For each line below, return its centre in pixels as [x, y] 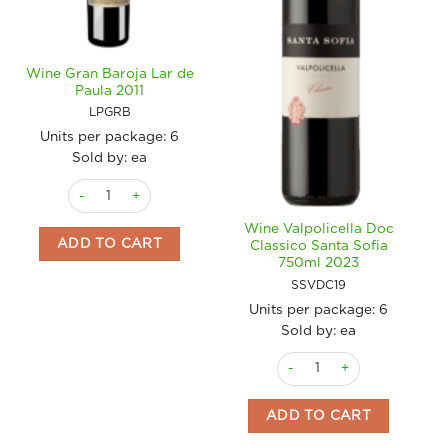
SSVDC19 [318, 284]
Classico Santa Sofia [318, 246]
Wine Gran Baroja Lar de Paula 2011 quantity [203, 187]
